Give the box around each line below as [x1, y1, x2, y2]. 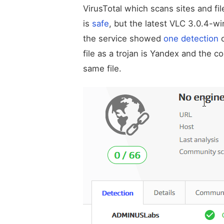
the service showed [83, 33, 161, 43]
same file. [83, 63, 121, 73]
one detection [161, 33, 218, 43]
